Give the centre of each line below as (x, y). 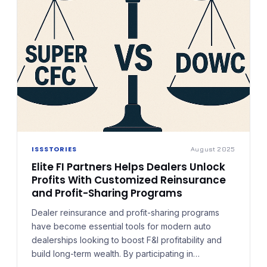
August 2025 (213, 148)
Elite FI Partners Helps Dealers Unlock (128, 167)
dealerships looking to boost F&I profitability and (127, 240)
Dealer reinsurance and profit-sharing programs (125, 212)
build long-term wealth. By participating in (112, 253)
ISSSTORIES (54, 149)
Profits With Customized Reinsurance (129, 180)
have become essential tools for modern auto (121, 226)
